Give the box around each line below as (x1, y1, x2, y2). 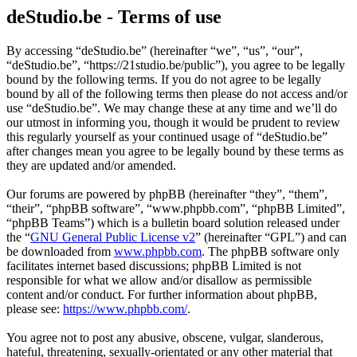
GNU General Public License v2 (30, 230, 195, 245)
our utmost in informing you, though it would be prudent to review (6, 116, 340, 130)
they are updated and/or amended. (6, 159, 176, 173)
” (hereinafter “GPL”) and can (195, 230, 347, 245)
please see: (6, 302, 63, 316)
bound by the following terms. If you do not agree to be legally (6, 73, 321, 87)
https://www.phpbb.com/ (63, 302, 187, 316)
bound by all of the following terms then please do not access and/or (6, 87, 347, 101)
